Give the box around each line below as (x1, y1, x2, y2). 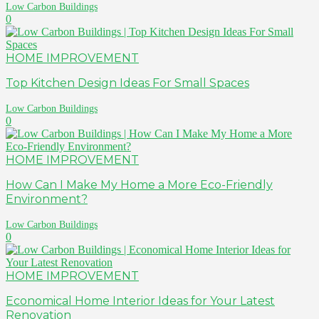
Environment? (6, 192, 88, 206)
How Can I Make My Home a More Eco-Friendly (6, 177, 273, 192)
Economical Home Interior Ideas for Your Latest (6, 293, 275, 308)
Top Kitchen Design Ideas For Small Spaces (6, 75, 249, 90)
